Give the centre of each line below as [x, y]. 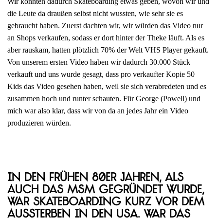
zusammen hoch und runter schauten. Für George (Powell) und [104, 99]
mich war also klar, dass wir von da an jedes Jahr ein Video [98, 111]
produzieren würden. [39, 123]
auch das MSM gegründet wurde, [106, 191]
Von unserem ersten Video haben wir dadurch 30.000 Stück [99, 62]
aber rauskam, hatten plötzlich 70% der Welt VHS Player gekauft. [108, 50]
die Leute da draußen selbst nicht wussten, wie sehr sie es [95, 14]
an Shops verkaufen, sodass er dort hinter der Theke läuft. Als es [106, 38]
